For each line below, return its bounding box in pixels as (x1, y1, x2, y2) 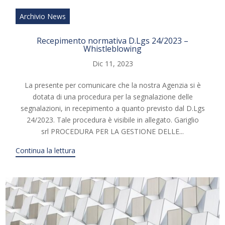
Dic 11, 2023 (92, 59, 133, 69)
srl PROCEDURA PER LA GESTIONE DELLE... (41, 127, 184, 137)
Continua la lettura (16, 146, 76, 156)
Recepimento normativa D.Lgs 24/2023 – (37, 35, 188, 47)
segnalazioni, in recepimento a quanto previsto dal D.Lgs (20, 103, 205, 114)
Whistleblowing (83, 43, 142, 55)
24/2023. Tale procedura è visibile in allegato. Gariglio (26, 115, 199, 125)
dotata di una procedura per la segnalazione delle (32, 92, 193, 102)
